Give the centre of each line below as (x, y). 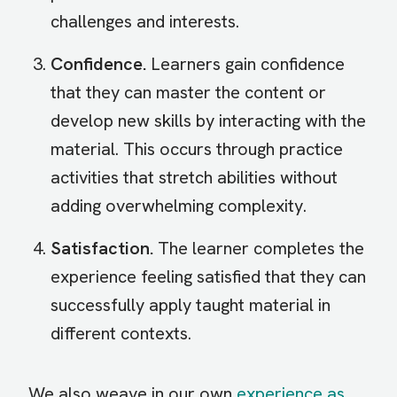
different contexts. (121, 334)
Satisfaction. (102, 249)
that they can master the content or (188, 93)
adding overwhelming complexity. (179, 206)
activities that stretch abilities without (194, 178)
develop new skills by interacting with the (208, 121)
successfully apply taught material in (191, 305)
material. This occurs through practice (197, 149)
